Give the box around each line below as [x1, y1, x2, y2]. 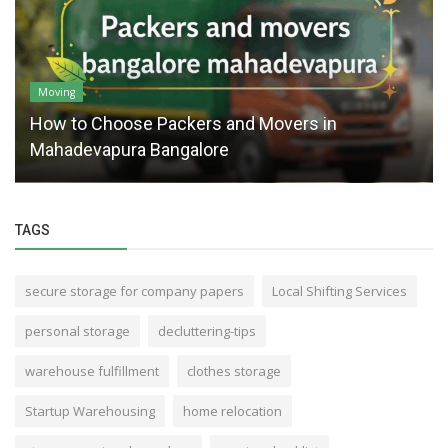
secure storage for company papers [25, 281, 244, 300]
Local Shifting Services [272, 281, 407, 300]
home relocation [183, 401, 282, 420]
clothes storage [187, 361, 281, 380]
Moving [38, 84, 75, 99]
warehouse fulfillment [25, 361, 159, 380]
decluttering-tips [158, 321, 256, 340]
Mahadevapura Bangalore [30, 138, 229, 160]
